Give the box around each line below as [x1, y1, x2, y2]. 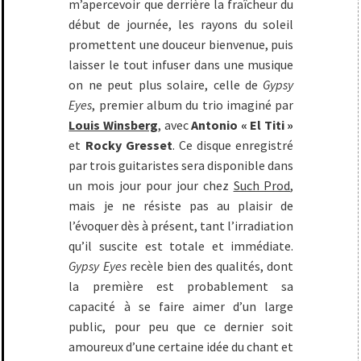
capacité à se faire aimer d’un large [68, 298, 294, 314]
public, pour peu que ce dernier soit [68, 318, 294, 334]
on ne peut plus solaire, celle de [68, 77, 263, 93]
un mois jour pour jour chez [68, 177, 234, 193]
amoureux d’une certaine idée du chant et [68, 338, 294, 355]
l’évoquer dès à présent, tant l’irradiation [68, 218, 294, 234]
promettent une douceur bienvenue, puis [68, 36, 294, 52]
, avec [157, 117, 192, 133]
